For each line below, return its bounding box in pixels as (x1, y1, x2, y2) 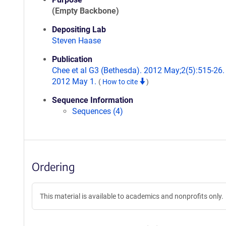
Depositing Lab (52, 25, 106, 34)
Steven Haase (52, 36, 101, 45)
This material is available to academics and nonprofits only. (40, 192, 223, 200)
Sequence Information (52, 95, 133, 105)
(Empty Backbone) (52, 6, 119, 16)
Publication (52, 54, 92, 64)
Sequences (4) (72, 106, 123, 116)
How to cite (102, 78, 139, 86)
